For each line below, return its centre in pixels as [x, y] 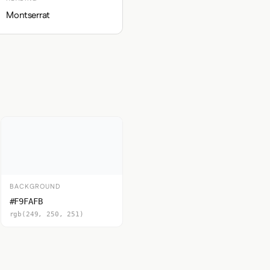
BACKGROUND [35, 187]
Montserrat [28, 15]
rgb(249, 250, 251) [46, 214]
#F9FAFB [26, 201]
